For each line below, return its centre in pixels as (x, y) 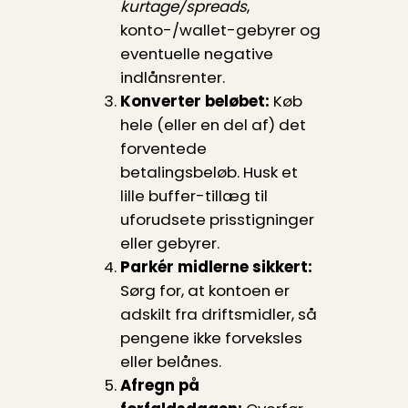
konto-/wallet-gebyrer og (220, 31)
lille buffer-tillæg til (194, 196)
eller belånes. (170, 362)
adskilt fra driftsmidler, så (218, 315)
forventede (163, 149)
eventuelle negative (196, 54)
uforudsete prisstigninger (217, 220)
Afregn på (159, 386)
